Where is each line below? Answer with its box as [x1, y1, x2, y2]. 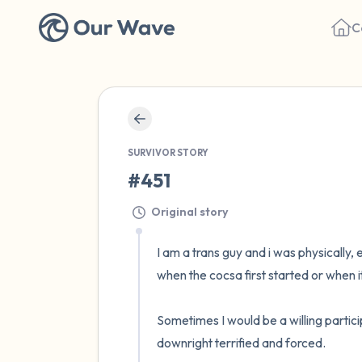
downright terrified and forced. [157, 335, 328, 351]
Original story [151, 204, 229, 219]
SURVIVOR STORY [128, 147, 208, 158]
